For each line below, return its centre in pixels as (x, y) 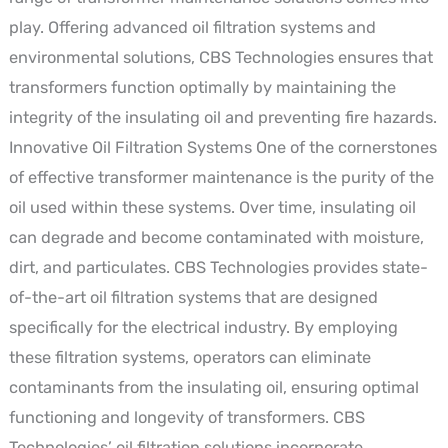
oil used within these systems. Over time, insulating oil (212, 207)
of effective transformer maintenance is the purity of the (221, 177)
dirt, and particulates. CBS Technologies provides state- (218, 267)
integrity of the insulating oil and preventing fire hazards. (222, 117)
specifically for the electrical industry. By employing (203, 327)
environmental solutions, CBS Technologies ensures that (220, 57)
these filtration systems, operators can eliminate (189, 357)
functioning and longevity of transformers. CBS (186, 417)
